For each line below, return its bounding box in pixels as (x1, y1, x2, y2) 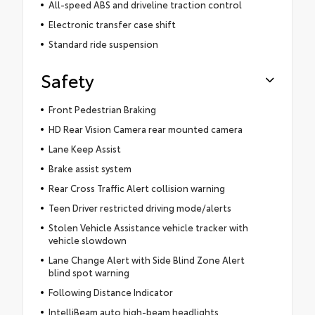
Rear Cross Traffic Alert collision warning (48, 181, 225, 194)
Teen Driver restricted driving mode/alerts (48, 200, 231, 214)
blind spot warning (48, 265, 129, 278)
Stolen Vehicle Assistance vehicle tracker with (48, 220, 248, 233)
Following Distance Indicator (48, 285, 173, 298)
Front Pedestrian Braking (48, 102, 156, 115)
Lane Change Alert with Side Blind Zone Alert (48, 252, 245, 266)
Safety (41, 67, 94, 92)
